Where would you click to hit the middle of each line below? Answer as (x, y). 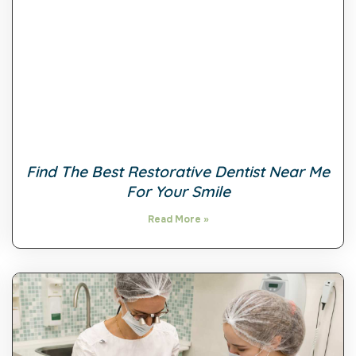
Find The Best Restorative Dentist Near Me (178, 171)
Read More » (178, 219)
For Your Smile (178, 191)
